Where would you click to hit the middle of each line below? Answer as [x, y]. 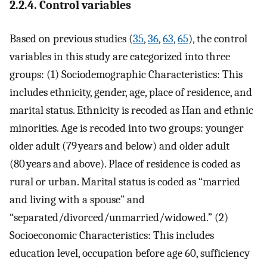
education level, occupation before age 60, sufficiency [130, 254]
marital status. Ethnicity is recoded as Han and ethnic [131, 111]
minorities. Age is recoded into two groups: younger [127, 128]
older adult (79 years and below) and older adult [119, 146]
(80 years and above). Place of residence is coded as [125, 164]
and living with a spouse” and [77, 200]
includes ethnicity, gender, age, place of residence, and [131, 93]
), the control [218, 39]
